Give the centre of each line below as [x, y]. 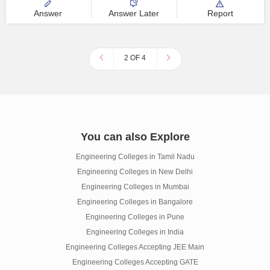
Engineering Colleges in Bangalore [135, 202]
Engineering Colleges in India [135, 232]
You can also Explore [135, 137]
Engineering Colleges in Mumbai [135, 187]
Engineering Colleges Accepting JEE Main [135, 247]
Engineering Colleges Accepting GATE [135, 262]
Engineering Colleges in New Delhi [135, 172]
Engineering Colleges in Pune [135, 217]
